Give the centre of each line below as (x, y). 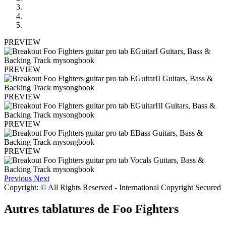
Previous (18, 178)
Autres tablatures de (58, 209)
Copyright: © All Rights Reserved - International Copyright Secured (112, 187)
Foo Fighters (146, 209)
